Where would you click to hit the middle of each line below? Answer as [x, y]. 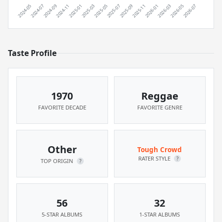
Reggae [160, 96]
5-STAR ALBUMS [62, 214]
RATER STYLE [155, 158]
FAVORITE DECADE [62, 107]
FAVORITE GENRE [160, 107]
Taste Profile [32, 53]
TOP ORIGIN [57, 161]
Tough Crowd [160, 149]
